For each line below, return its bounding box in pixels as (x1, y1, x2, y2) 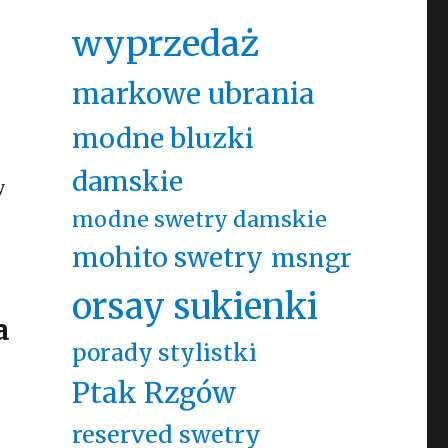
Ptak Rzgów (71, 375, 236, 411)
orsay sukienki (71, 285, 318, 328)
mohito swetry (71, 241, 263, 274)
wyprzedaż (71, 21, 259, 66)
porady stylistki (71, 339, 257, 367)
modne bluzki (71, 121, 254, 155)
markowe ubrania (71, 76, 315, 112)
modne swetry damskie (71, 206, 327, 233)
